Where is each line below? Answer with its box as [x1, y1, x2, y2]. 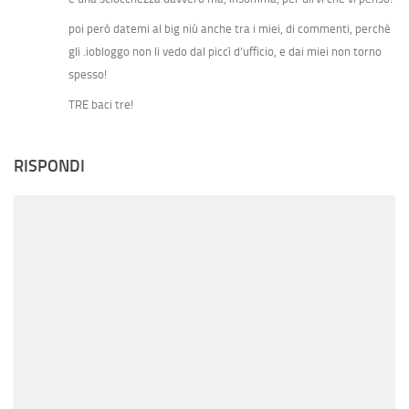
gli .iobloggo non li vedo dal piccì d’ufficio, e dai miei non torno [68, 45, 382, 59]
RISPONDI [14, 156, 85, 177]
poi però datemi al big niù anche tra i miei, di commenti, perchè [68, 22, 391, 37]
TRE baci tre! [68, 98, 133, 112]
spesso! [68, 68, 107, 82]
